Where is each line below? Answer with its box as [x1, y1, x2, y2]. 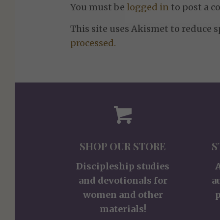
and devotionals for [78, 174, 167, 186]
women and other [82, 189, 163, 200]
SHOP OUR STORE [80, 139, 166, 153]
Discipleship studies [76, 160, 170, 172]
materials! [99, 203, 146, 215]
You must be [70, 1, 127, 13]
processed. [70, 37, 116, 49]
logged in [127, 1, 169, 13]
